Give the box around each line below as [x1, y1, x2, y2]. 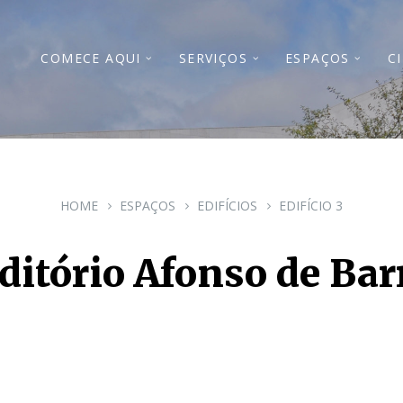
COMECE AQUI [40, 49, 141, 67]
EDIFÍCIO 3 [279, 197, 343, 214]
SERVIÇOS [178, 49, 247, 67]
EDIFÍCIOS [197, 197, 257, 214]
